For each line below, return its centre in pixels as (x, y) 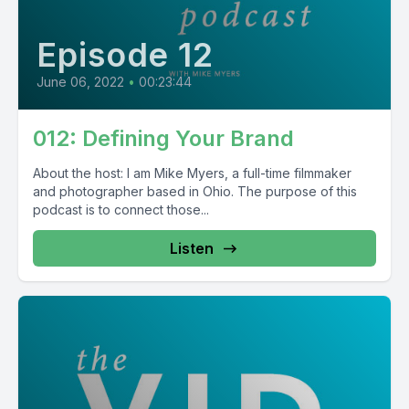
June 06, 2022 (80, 82)
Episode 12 (125, 55)
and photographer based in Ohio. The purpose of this (195, 191)
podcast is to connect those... (121, 210)
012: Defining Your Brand (163, 138)
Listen (192, 248)
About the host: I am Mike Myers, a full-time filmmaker (192, 173)
